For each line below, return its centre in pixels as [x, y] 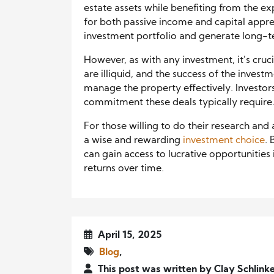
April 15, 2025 [128, 235]
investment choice [224, 140]
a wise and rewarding [133, 140]
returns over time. [124, 168]
